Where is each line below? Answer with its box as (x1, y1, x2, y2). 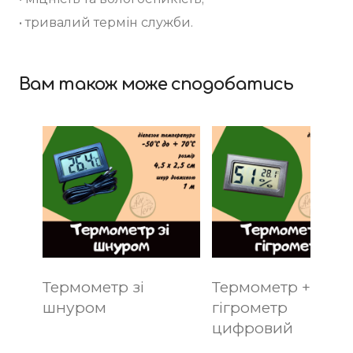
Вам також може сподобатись (19, 74, 294, 94)
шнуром (43, 298, 106, 317)
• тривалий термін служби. (19, 14, 193, 30)
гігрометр (212, 298, 288, 317)
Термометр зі (43, 277, 144, 296)
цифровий (212, 318, 293, 337)
